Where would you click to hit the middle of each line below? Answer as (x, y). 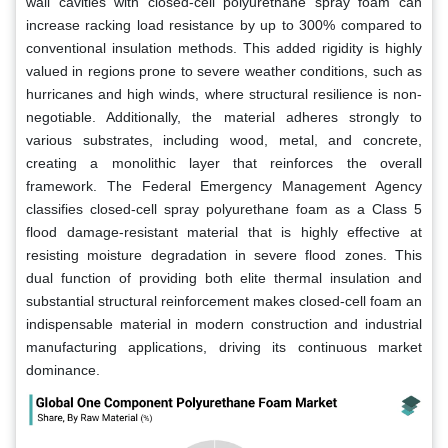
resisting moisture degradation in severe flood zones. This (224, 254)
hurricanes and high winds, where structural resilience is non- (224, 93)
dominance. (63, 369)
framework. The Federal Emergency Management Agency (224, 185)
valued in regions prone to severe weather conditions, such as (224, 70)
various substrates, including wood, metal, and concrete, (224, 139)
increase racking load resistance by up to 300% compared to (224, 24)
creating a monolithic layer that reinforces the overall (224, 162)
